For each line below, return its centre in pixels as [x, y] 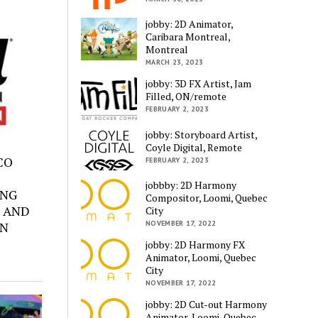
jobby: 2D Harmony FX [196, 244]
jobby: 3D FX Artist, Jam [199, 84]
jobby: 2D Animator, [190, 24]
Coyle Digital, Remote [194, 147]
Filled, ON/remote [186, 97]
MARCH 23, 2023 [175, 62]
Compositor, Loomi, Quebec [207, 197]
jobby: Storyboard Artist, [202, 134]
